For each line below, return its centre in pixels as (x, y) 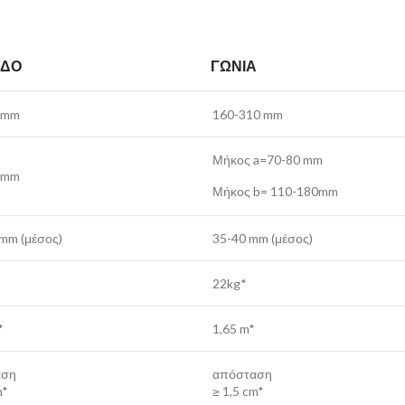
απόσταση (242, 374)
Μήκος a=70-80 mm (268, 160)
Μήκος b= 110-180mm (275, 192)
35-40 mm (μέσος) (263, 239)
